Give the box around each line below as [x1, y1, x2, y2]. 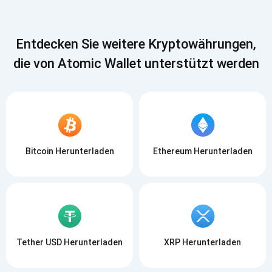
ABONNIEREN [100, 19, 174, 34]
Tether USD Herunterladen [16, 237, 123, 247]
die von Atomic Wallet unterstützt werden [13, 56, 259, 72]
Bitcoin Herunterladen [25, 146, 114, 156]
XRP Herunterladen [164, 237, 241, 247]
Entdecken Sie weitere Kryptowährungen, [16, 36, 256, 52]
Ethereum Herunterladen [152, 146, 253, 156]
